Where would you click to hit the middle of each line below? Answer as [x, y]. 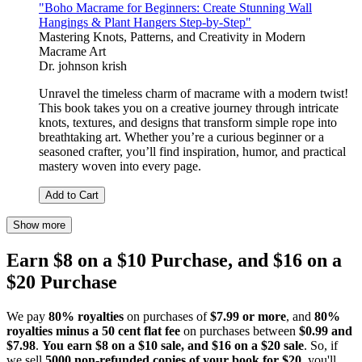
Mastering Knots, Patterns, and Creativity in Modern [172, 37]
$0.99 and [326, 330]
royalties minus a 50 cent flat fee [93, 330]
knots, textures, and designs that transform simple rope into [188, 123]
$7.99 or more [248, 316]
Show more [39, 225]
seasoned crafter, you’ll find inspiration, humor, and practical [192, 152]
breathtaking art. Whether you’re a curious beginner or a [181, 137]
